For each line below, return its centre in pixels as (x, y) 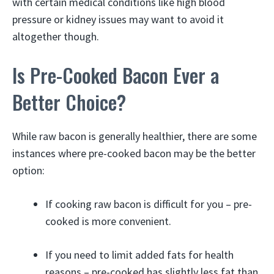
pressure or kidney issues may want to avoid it (118, 19)
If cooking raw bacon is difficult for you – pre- (149, 204)
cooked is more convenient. (108, 221)
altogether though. (56, 36)
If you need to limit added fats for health (139, 254)
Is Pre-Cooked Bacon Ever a (116, 75)
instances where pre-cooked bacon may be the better (134, 153)
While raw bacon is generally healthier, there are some (135, 136)
